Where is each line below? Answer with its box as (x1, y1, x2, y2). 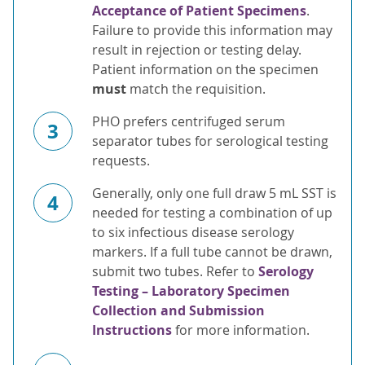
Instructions (92, 321, 172, 340)
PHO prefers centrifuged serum (92, 112, 285, 131)
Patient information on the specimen (92, 60, 319, 79)
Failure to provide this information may (92, 21, 332, 40)
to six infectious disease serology (92, 223, 294, 242)
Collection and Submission (92, 301, 265, 320)
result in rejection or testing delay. (92, 41, 301, 59)
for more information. (172, 321, 310, 340)
